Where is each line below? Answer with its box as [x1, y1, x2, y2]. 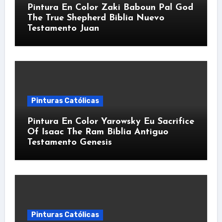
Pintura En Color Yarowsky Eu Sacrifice [27, 116, 194, 126]
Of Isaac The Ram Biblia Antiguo [27, 127, 168, 137]
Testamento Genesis [27, 137, 112, 147]
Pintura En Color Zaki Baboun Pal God [27, 2, 193, 12]
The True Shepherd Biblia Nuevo [27, 13, 165, 23]
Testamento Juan [27, 23, 99, 33]
